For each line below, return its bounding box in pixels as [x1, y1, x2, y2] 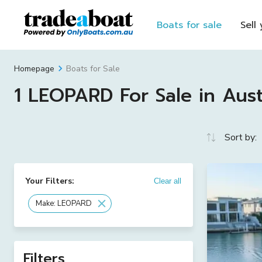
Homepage [14, 63, 54, 74]
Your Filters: [26, 175, 74, 187]
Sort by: [225, 131, 257, 144]
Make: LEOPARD [36, 198, 92, 209]
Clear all [154, 177, 181, 185]
